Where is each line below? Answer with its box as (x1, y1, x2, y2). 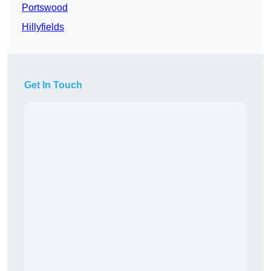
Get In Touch (24, 80, 82, 91)
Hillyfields (22, 22, 64, 33)
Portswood (22, 2, 68, 13)
